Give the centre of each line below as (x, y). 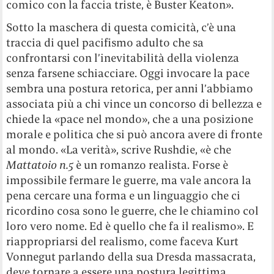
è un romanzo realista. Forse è (151, 165)
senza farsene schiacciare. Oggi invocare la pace (128, 73)
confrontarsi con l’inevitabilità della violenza (123, 58)
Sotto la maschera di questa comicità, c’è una (121, 28)
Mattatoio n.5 (40, 165)
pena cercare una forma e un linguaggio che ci (124, 196)
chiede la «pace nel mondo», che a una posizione (130, 119)
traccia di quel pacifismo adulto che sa (105, 43)
